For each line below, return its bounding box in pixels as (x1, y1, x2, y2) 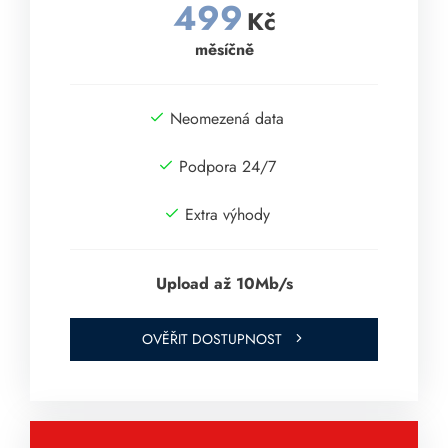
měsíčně (194, 38, 254, 62)
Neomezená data (170, 107, 284, 131)
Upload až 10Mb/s (155, 272, 293, 296)
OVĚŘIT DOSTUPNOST (142, 329, 282, 350)
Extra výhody (184, 203, 270, 227)
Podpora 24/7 (178, 155, 276, 179)
